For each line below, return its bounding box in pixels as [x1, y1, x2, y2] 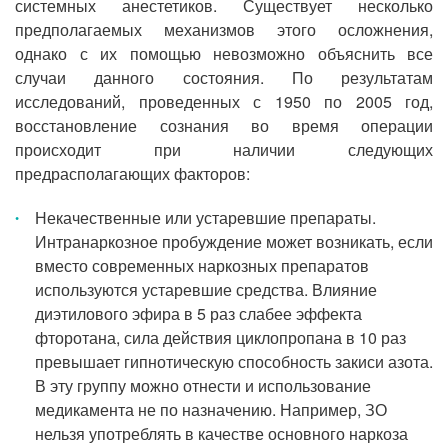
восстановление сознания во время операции [15, 114, 433, 137]
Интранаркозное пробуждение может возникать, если [35, 230, 433, 253]
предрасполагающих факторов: [15, 162, 250, 185]
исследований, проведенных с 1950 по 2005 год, [15, 90, 433, 113]
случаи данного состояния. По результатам [15, 66, 433, 89]
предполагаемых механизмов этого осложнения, [15, 18, 433, 41]
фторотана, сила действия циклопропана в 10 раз [35, 326, 406, 349]
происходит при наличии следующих [15, 138, 433, 161]
